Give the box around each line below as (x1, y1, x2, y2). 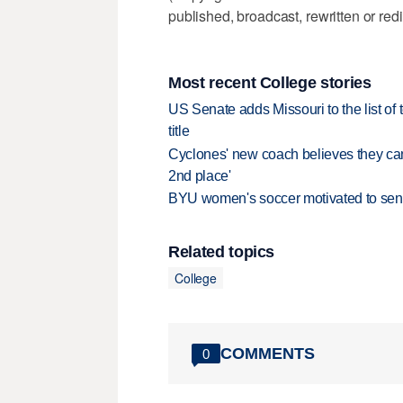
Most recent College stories (168, 73, 372, 92)
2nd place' (168, 167, 231, 184)
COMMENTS (220, 344, 315, 363)
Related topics (168, 243, 275, 262)
